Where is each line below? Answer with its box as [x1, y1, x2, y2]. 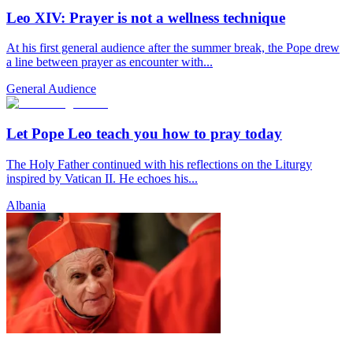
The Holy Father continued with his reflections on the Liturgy [6, 157, 312, 171]
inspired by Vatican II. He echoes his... [6, 171, 198, 185]
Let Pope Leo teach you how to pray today [6, 125, 282, 143]
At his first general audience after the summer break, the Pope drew [6, 41, 340, 55]
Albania [6, 198, 46, 212]
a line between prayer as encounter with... [6, 55, 213, 69]
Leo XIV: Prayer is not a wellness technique [6, 9, 285, 26]
